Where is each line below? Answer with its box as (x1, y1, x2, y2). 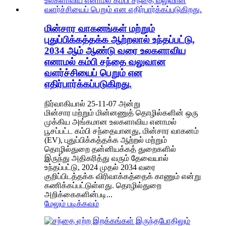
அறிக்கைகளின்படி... (44, 190, 112, 199)
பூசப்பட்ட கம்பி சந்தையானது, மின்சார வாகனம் (44, 127, 199, 136)
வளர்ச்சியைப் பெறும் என (44, 68, 142, 79)
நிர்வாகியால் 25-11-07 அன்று (44, 99, 140, 108)
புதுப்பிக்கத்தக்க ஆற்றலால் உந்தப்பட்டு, (44, 34, 195, 45)
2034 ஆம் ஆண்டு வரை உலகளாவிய (44, 45, 186, 56)
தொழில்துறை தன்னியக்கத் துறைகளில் (44, 145, 176, 154)
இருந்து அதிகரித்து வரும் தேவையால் (44, 154, 168, 163)
